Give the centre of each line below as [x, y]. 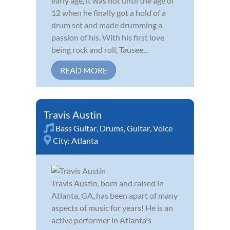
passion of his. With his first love [108, 37]
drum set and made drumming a [107, 25]
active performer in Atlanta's [101, 220]
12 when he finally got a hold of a [109, 12]
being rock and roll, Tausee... [100, 49]
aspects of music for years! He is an [112, 207]
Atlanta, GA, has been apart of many [114, 195]
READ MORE [84, 70]
